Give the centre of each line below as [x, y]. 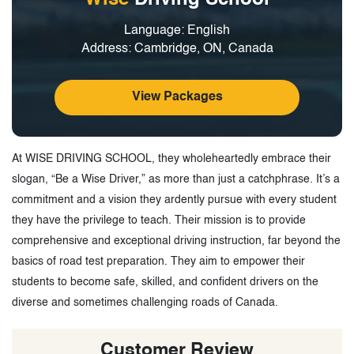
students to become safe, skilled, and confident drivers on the [165, 282]
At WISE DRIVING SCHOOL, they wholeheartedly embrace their [171, 158]
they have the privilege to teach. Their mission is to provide [159, 220]
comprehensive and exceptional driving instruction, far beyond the [176, 241]
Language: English [177, 30]
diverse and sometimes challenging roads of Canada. [145, 302]
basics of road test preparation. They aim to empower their [158, 261]
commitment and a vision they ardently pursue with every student [174, 200]
